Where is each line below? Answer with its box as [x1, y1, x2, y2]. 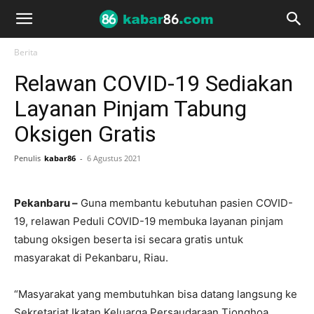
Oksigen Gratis [14, 121, 156, 147]
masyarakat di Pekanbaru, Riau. [14, 251, 168, 264]
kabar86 [44, 153, 76, 163]
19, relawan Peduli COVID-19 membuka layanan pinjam [14, 214, 283, 228]
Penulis [14, 153, 41, 163]
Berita [14, 46, 38, 58]
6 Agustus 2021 [87, 153, 141, 163]
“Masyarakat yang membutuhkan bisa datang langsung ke [14, 287, 297, 301]
